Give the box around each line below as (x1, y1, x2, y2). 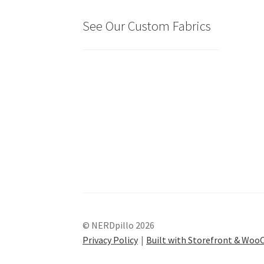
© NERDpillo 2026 (82, 219, 155, 232)
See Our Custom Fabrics (82, 17, 212, 34)
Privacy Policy (82, 234, 138, 246)
